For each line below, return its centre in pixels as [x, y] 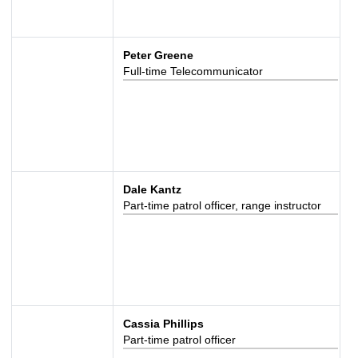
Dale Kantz [152, 189]
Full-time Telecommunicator [193, 71]
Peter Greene [158, 55]
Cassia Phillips [163, 324]
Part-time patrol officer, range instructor [222, 205]
